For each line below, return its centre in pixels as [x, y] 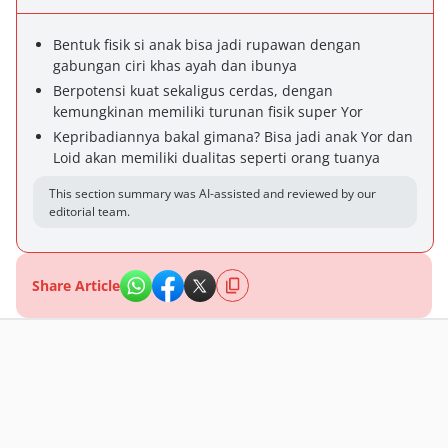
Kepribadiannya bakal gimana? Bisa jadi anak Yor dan [233, 136]
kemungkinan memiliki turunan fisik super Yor [208, 111]
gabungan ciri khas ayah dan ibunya [175, 65]
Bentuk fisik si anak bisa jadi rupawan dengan [207, 44]
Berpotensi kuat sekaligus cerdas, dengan [193, 90]
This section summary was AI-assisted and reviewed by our [212, 193]
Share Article [76, 285]
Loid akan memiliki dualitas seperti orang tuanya [216, 157]
